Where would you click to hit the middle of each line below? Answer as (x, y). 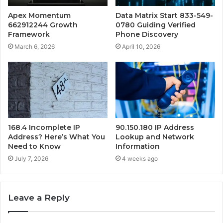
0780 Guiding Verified (156, 25)
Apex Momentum (39, 15)
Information (138, 146)
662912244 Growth (43, 25)
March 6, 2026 (35, 46)
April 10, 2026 (141, 46)
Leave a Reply (39, 197)
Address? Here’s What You (56, 137)
